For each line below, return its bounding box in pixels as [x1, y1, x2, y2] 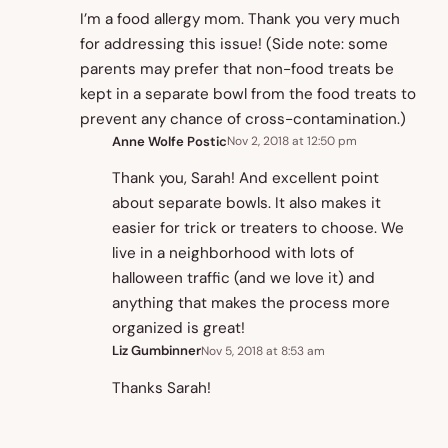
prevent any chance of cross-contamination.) [80, 108, 406, 129]
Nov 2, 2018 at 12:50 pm [227, 133, 357, 150]
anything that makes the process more [112, 293, 390, 314]
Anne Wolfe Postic [112, 132, 227, 150]
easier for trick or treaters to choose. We [112, 218, 404, 239]
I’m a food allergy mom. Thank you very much [80, 8, 400, 29]
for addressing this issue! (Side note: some [80, 33, 388, 54]
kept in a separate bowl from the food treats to [80, 83, 416, 104]
